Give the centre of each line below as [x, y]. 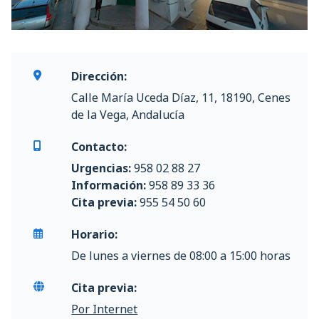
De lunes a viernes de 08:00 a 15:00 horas [181, 255]
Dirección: [99, 76]
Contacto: [99, 146]
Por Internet [105, 309]
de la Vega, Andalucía [128, 114]
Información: [109, 185]
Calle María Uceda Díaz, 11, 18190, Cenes [181, 97]
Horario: [95, 234]
